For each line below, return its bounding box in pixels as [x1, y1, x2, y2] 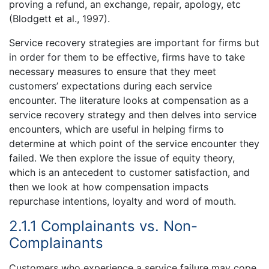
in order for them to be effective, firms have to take [9, 51, 245, 64]
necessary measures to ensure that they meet [9, 65, 216, 78]
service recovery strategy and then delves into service [9, 109, 256, 121]
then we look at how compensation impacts [9, 181, 208, 193]
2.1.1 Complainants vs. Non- [9, 217, 198, 235]
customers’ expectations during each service [9, 80, 212, 92]
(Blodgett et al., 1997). [9, 13, 110, 25]
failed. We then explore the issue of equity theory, [9, 152, 235, 165]
